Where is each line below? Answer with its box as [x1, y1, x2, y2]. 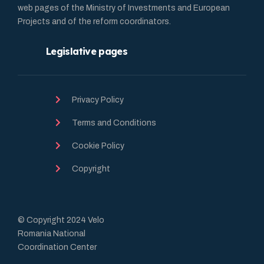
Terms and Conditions [72, 118, 156, 128]
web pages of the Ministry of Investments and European [18, 4, 230, 13]
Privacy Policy [72, 95, 124, 105]
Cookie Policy [72, 141, 124, 151]
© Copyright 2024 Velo [18, 216, 104, 225]
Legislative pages [46, 45, 128, 58]
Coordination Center [18, 243, 97, 252]
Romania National [18, 229, 85, 239]
